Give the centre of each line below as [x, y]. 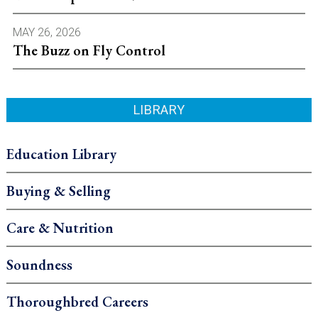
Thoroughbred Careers [77, 301]
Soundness [39, 264]
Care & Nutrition [60, 227]
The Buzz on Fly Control [89, 50]
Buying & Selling [58, 191]
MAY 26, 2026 [46, 32]
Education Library [61, 154]
